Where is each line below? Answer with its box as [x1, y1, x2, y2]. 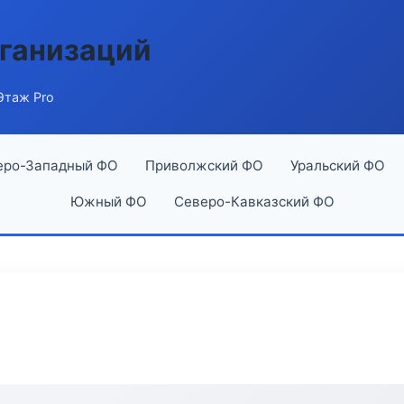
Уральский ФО [289, 157, 385, 174]
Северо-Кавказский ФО [173, 193, 335, 210]
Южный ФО [69, 193, 147, 210]
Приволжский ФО [144, 157, 263, 174]
